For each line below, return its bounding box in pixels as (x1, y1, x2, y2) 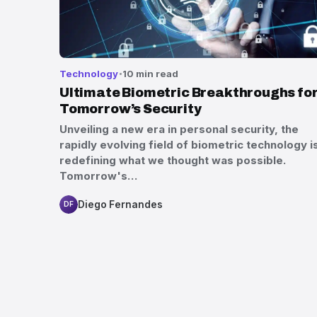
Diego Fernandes (78, 199, 163, 211)
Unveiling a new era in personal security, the (59, 122, 299, 137)
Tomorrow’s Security (59, 102, 202, 117)
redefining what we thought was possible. (59, 154, 286, 168)
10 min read (122, 67, 179, 79)
